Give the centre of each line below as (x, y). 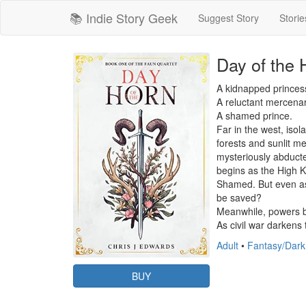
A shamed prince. (254, 115)
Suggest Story (228, 18)
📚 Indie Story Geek (124, 18)
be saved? (239, 197)
